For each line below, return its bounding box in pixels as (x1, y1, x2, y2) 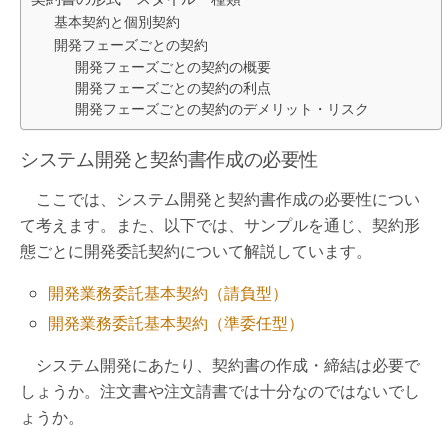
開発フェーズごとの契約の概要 (75, 57, 272, 76)
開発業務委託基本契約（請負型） (48, 282, 289, 304)
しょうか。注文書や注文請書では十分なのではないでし (20, 380, 420, 403)
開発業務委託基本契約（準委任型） (48, 312, 305, 335)
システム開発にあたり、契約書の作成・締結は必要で (20, 354, 420, 377)
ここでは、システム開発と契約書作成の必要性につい (20, 188, 420, 210)
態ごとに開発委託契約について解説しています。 (20, 240, 372, 262)
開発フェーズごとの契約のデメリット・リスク (75, 99, 370, 118)
